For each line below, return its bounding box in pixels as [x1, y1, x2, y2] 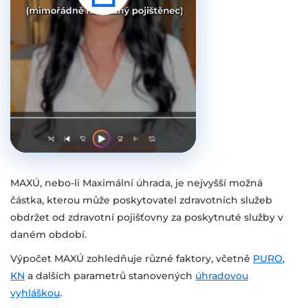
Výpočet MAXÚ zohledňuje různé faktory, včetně [10, 252, 253, 265]
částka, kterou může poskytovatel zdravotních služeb [10, 194, 272, 206]
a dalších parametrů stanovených [25, 269, 195, 282]
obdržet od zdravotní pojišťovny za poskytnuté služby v [10, 211, 283, 223]
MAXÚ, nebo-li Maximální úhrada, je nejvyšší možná [10, 177, 263, 189]
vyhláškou [10, 287, 60, 299]
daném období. [10, 228, 87, 241]
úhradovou [195, 269, 248, 282]
